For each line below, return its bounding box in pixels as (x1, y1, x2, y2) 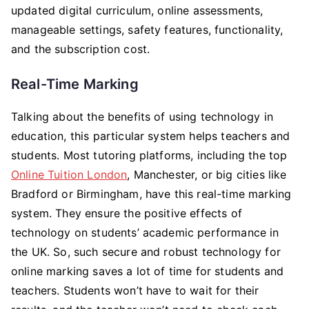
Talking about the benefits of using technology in (11, 110, 273, 123)
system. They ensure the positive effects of (11, 206, 242, 220)
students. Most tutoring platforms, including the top (11, 148, 288, 162)
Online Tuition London (11, 168, 128, 181)
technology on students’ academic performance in (11, 226, 279, 239)
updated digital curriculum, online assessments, (11, 3, 263, 17)
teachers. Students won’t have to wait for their (11, 283, 259, 297)
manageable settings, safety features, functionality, (11, 23, 283, 37)
